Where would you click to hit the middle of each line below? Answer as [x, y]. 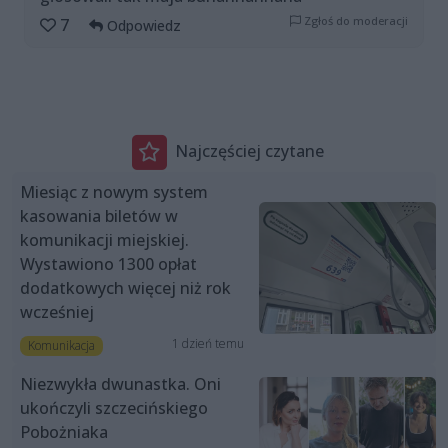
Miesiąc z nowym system [114, 191]
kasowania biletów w [99, 215]
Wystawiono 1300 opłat [108, 263]
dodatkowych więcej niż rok [125, 287]
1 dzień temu [207, 344]
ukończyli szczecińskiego [114, 408]
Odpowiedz [142, 25]
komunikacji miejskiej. [104, 239]
